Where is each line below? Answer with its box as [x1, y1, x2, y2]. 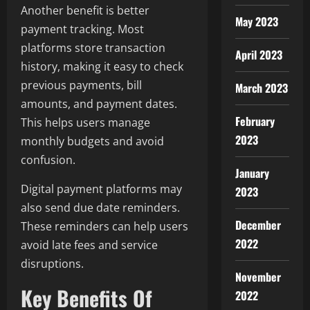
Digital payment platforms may [21, 181, 182, 197]
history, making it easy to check [21, 59, 183, 75]
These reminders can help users [21, 219, 188, 235]
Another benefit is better [21, 3, 149, 19]
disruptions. [21, 256, 84, 272]
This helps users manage [21, 115, 150, 131]
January [235, 165, 270, 181]
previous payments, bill [21, 77, 142, 93]
